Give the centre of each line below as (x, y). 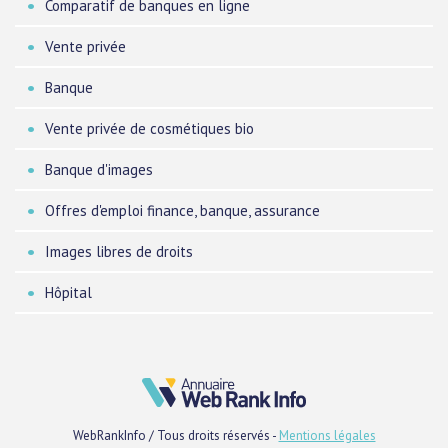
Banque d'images (99, 170)
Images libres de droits (119, 252)
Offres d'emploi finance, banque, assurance (182, 211)
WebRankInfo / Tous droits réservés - (175, 436)
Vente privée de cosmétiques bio (149, 129)
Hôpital (68, 293)
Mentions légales (327, 436)
